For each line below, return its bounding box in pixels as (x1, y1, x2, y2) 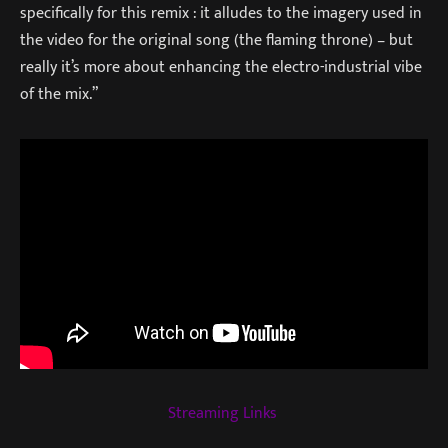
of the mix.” (20, 81, 98, 108)
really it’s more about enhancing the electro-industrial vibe (20, 54, 422, 81)
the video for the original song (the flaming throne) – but (20, 27, 413, 54)
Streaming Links (167, 399, 277, 426)
